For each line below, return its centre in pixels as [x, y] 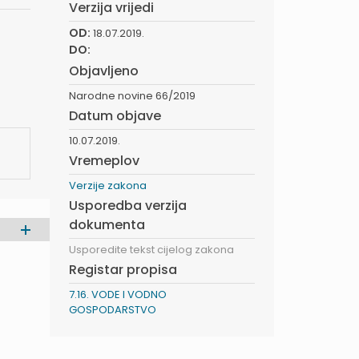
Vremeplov [104, 161]
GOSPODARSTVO [113, 310]
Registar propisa [123, 270]
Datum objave [115, 116]
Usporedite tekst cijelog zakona [151, 250]
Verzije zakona [108, 186]
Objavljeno [104, 71]
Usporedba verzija [128, 206]
